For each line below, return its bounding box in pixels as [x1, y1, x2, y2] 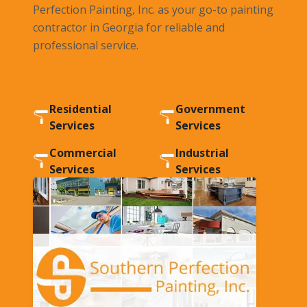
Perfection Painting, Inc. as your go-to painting [33, 2, 273, 17]
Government [175, 101, 245, 116]
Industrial [175, 145, 229, 160]
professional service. [33, 38, 138, 53]
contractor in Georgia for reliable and [33, 20, 225, 35]
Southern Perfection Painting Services [33, 72, 271, 88]
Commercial [49, 145, 116, 160]
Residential [49, 101, 112, 116]
